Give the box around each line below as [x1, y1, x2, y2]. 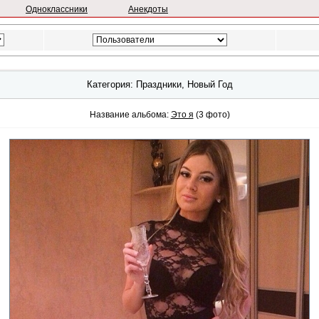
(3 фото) [193, 110, 230, 120]
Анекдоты [128, 4, 168, 14]
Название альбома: [89, 110, 169, 120]
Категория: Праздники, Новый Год [86, 79, 233, 90]
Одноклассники [26, 4, 88, 14]
